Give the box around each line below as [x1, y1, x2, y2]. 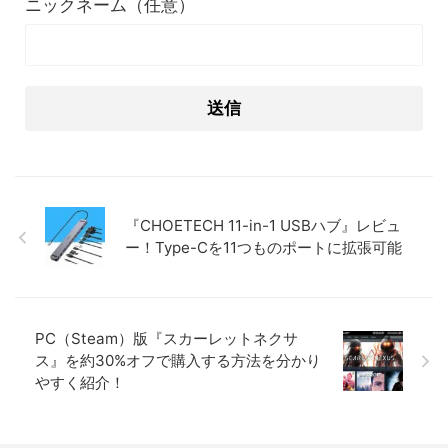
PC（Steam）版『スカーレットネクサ [35, 329, 298, 349]
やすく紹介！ [35, 373, 125, 393]
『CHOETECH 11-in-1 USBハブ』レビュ [125, 216, 401, 236]
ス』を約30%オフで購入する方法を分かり [35, 351, 321, 371]
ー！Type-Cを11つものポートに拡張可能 [125, 238, 402, 258]
